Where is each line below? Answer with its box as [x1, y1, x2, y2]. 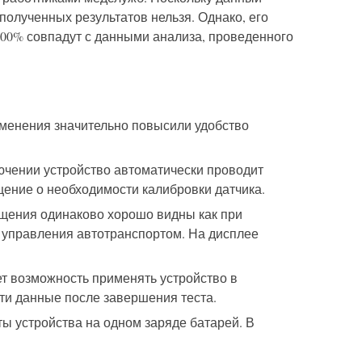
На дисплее [188, 225, 259, 242]
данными [95, 27, 149, 45]
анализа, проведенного [149, 27, 293, 45]
